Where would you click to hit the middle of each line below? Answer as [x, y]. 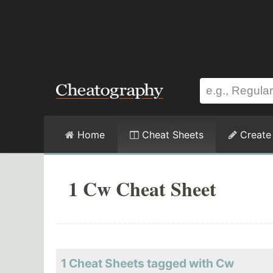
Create [254, 135]
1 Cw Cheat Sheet [142, 189]
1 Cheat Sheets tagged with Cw [147, 264]
